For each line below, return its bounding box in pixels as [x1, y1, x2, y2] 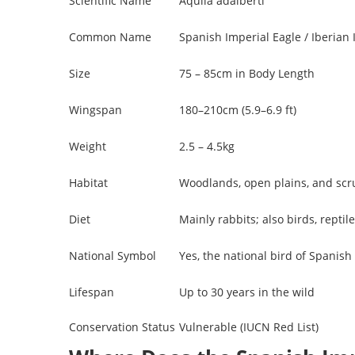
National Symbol [69, 247, 156, 263]
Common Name [69, 29, 151, 44]
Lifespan [69, 284, 114, 300]
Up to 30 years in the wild [179, 284, 315, 300]
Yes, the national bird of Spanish [179, 247, 352, 263]
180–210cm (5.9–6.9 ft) [179, 101, 296, 117]
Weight [69, 138, 106, 154]
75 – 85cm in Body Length [179, 65, 315, 81]
